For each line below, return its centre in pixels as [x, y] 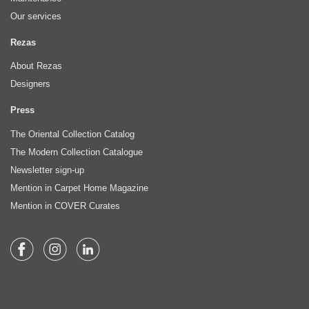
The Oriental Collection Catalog [72, 134]
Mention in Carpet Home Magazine [79, 188]
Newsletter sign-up [47, 170]
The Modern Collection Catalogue [77, 152]
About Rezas [36, 66]
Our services [36, 16]
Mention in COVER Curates [65, 206]
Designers [30, 84]
